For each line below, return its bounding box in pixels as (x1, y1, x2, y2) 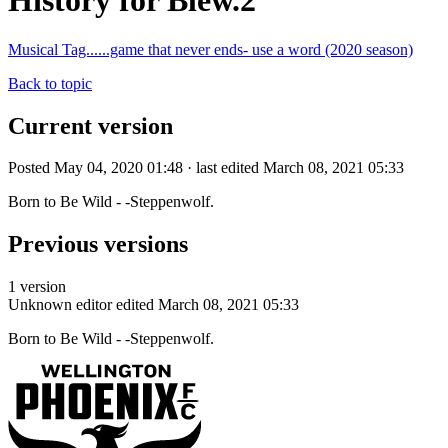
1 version (8, 278, 66, 296)
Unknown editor (8, 296, 112, 314)
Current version (8, 112, 173, 139)
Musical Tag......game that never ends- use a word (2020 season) (8, 40, 413, 58)
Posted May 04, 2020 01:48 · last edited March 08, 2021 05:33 (8, 159, 404, 177)
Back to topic (8, 74, 92, 92)
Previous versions (8, 231, 188, 258)
